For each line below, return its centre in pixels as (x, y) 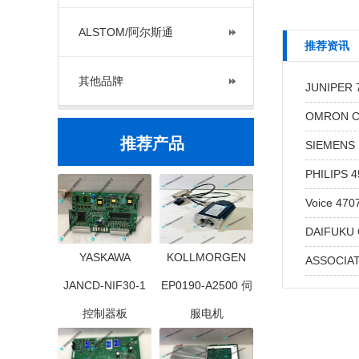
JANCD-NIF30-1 (105, 285)
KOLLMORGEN (206, 257)
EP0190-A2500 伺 (206, 285)
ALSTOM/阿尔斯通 (126, 32)
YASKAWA (105, 257)
